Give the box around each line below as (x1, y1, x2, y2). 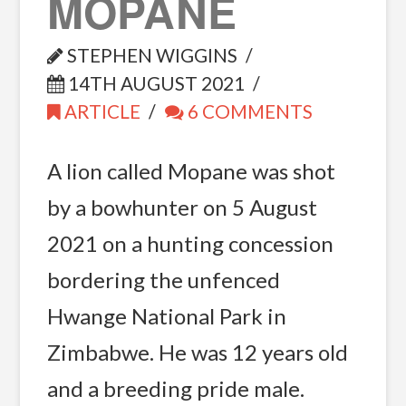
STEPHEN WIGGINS (63, 43, 237, 66)
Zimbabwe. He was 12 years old (46, 338, 348, 365)
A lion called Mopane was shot (46, 157, 335, 184)
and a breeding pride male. (46, 374, 304, 401)
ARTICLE (60, 100, 140, 122)
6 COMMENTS (184, 100, 314, 122)
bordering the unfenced (46, 266, 280, 293)
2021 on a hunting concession (46, 229, 333, 256)
